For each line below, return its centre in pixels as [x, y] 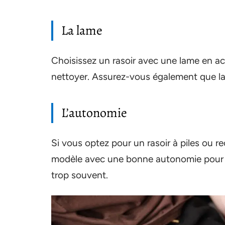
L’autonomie [94, 113]
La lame [82, 30]
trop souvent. [80, 175]
